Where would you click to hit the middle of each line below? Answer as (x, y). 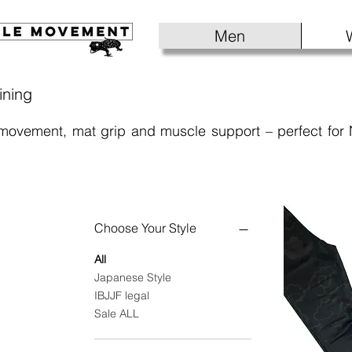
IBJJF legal (122, 296)
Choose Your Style (145, 228)
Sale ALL (117, 314)
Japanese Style (133, 278)
